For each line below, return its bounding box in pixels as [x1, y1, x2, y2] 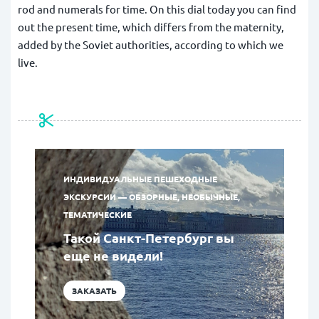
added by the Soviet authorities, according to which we [18, 38, 283, 52]
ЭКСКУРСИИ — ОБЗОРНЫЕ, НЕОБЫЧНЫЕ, [63, 191, 240, 203]
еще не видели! [63, 247, 163, 264]
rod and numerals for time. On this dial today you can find [18, 2, 296, 16]
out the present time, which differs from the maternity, [18, 20, 284, 34]
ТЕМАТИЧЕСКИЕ [63, 209, 132, 221]
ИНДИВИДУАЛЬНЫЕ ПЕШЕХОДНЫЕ [63, 173, 217, 185]
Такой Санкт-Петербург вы [63, 229, 234, 246]
